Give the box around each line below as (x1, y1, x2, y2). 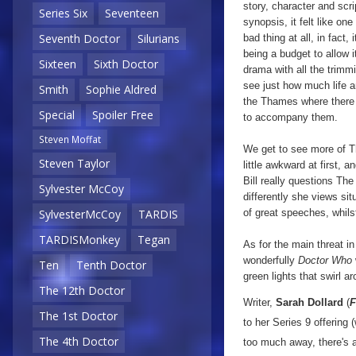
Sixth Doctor (94, 56, 158, 72)
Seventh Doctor (39, 31, 120, 47)
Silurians (137, 31, 180, 47)
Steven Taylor (39, 156, 110, 172)
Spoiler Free (92, 107, 153, 123)
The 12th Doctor (39, 283, 125, 299)
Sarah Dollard (276, 296, 343, 308)
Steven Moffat (39, 133, 101, 146)
